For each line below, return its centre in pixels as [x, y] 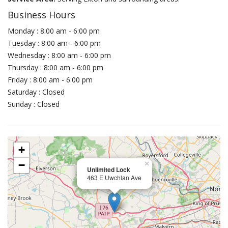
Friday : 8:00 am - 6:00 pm [50, 80]
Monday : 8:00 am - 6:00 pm [54, 31]
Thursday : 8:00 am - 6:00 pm [55, 67]
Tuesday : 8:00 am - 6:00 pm [54, 43]
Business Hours [41, 15]
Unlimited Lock [109, 169]
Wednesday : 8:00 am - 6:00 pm [59, 55]
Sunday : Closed [34, 104]
